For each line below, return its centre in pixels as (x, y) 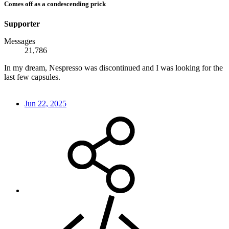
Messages (20, 41)
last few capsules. (32, 77)
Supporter (22, 24)
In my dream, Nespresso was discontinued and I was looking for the (113, 68)
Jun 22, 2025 (45, 104)
